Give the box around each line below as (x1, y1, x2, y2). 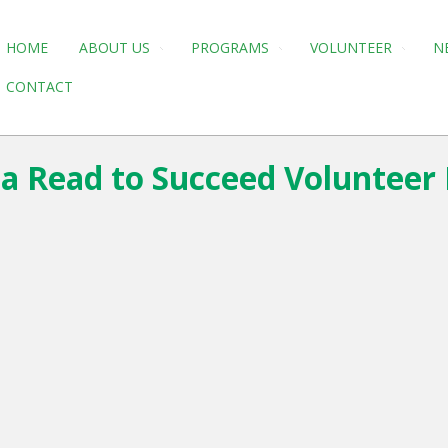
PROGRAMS (191, 38, 269, 57)
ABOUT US (79, 38, 150, 57)
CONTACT (6, 77, 73, 96)
